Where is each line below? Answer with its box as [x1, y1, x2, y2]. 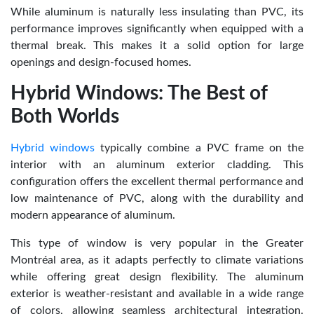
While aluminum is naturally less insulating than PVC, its [11, 6, 303, 18]
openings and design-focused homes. [11, 56, 191, 68]
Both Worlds [11, 106, 119, 126]
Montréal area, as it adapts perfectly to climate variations [11, 254, 303, 266]
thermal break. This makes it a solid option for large [11, 39, 303, 51]
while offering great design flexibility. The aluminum [11, 271, 303, 282]
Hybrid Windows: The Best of [11, 83, 267, 103]
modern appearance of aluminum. [11, 209, 175, 221]
